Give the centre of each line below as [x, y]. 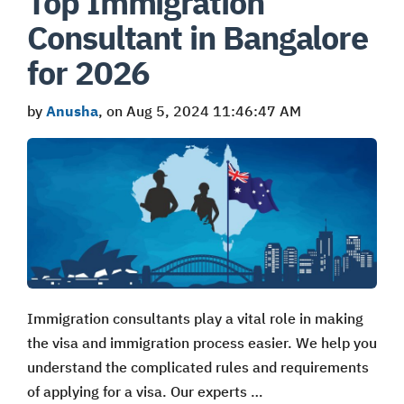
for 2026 [89, 72]
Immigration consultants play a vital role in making [195, 319]
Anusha [72, 110]
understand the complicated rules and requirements [198, 367]
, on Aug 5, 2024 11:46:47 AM [200, 110]
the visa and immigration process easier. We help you [202, 343]
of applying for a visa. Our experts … [145, 392]
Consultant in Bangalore [198, 37]
